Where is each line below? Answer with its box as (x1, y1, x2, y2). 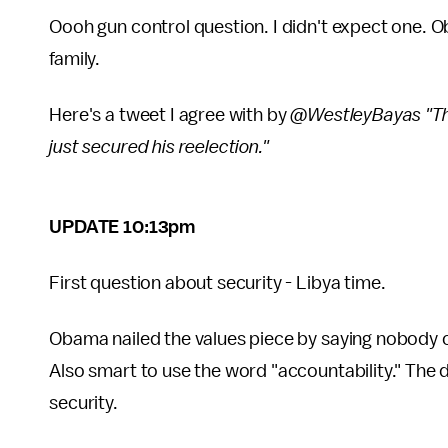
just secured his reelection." (49, 137, 269, 157)
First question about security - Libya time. (49, 273, 386, 293)
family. (49, 49, 101, 69)
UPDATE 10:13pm (49, 217, 196, 237)
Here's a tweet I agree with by (49, 105, 291, 125)
